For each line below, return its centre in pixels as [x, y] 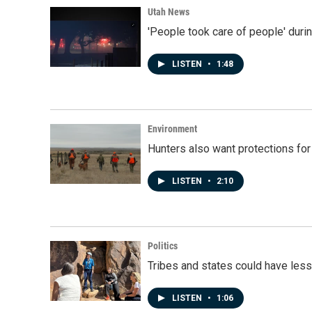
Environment [172, 128]
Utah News [169, 11]
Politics [163, 245]
